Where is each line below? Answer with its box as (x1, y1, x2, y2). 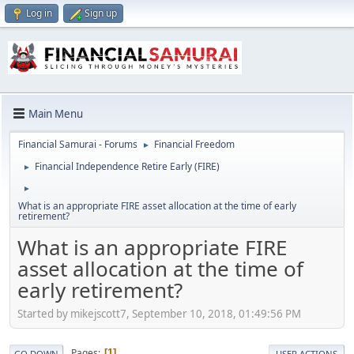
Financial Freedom (154, 137, 235, 152)
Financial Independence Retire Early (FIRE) (35, 160, 220, 174)
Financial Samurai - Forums (18, 137, 137, 152)
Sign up (85, 6, 117, 20)
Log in (26, 6, 52, 20)
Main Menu (28, 106, 83, 121)
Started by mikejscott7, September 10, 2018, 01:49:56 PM (17, 306, 301, 321)
